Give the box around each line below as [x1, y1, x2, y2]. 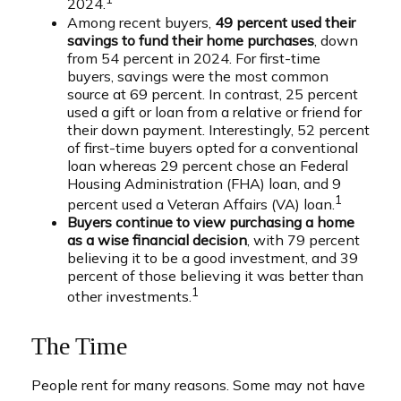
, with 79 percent [247, 230, 360, 249]
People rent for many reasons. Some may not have [31, 376, 365, 395]
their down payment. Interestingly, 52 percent [67, 120, 370, 139]
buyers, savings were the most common [67, 66, 328, 85]
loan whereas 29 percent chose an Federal [67, 156, 348, 175]
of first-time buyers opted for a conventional [67, 138, 358, 157]
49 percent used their [215, 13, 355, 31]
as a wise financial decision [67, 230, 247, 249]
